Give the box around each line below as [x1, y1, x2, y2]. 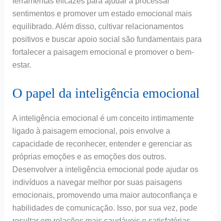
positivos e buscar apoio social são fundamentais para [12, 35, 202, 44]
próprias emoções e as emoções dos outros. [12, 152, 166, 161]
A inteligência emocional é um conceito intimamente [12, 114, 194, 123]
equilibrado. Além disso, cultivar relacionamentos [12, 22, 184, 31]
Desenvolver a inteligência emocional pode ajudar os [12, 165, 198, 174]
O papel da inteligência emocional [12, 85, 200, 101]
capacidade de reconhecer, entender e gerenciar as [12, 140, 192, 148]
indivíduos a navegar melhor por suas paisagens [12, 178, 182, 187]
